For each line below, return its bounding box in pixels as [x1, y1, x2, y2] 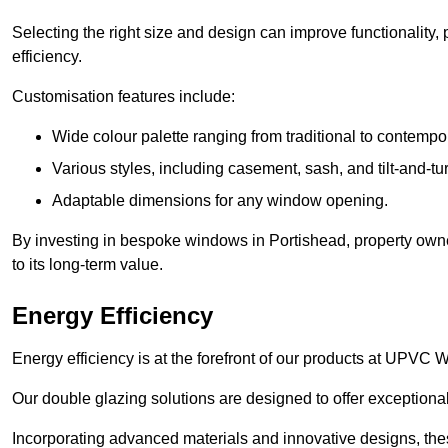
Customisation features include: [12, 88, 235, 106]
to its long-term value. [12, 256, 163, 274]
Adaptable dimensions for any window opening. [52, 192, 388, 210]
